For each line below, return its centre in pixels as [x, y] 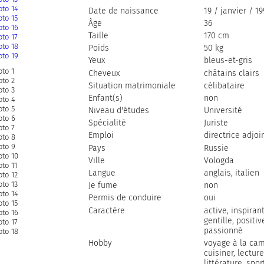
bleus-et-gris [228, 61]
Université [223, 111]
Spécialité [107, 123]
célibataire [224, 85]
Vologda [219, 160]
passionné [223, 230]
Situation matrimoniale [132, 85]
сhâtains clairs [231, 73]
